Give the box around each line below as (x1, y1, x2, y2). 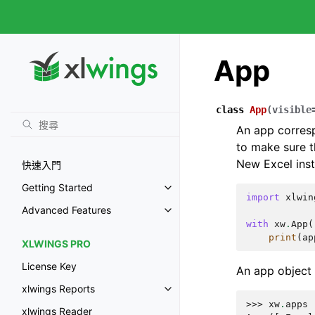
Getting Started (22, 181, 93, 194)
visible (272, 104, 311, 115)
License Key (22, 260, 77, 273)
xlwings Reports (22, 283, 95, 295)
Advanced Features (22, 204, 111, 217)
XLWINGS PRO (22, 238, 91, 250)
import (246, 192, 280, 202)
